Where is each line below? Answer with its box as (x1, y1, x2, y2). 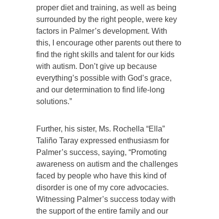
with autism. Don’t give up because (36, 62, 157, 70)
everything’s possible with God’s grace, (36, 73, 172, 82)
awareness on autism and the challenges (36, 159, 178, 168)
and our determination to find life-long (36, 85, 165, 94)
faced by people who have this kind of (36, 171, 166, 180)
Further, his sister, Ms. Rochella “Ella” (36, 124, 165, 133)
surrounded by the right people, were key (36, 15, 177, 23)
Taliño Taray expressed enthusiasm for (36, 136, 169, 145)
